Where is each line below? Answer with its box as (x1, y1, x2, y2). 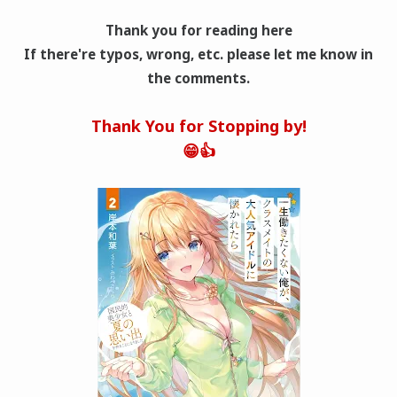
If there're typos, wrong (24, 44, 191, 63)
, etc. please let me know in (191, 44, 373, 63)
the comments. (147, 68, 250, 87)
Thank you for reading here (105, 20, 292, 39)
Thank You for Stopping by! (90, 114, 307, 136)
